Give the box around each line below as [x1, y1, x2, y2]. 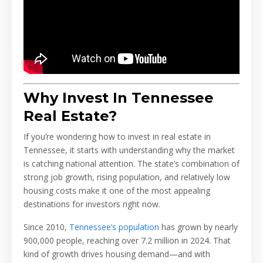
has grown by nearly [159, 221, 238, 233]
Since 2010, [23, 221, 69, 233]
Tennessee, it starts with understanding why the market [23, 144, 235, 156]
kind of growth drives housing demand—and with [23, 248, 210, 260]
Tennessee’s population [69, 221, 159, 233]
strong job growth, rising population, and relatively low [23, 171, 230, 183]
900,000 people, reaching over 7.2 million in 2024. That [23, 235, 231, 247]
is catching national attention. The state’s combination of [23, 158, 240, 170]
